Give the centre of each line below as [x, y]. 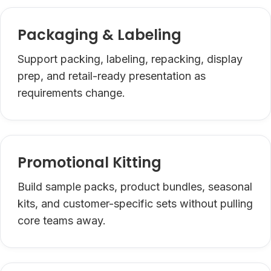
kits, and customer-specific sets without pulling [135, 203]
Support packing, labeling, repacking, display [130, 59]
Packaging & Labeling [100, 34]
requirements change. [71, 93]
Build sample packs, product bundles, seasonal [135, 186]
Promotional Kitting [90, 162]
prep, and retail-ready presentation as [112, 76]
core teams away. [62, 220]
